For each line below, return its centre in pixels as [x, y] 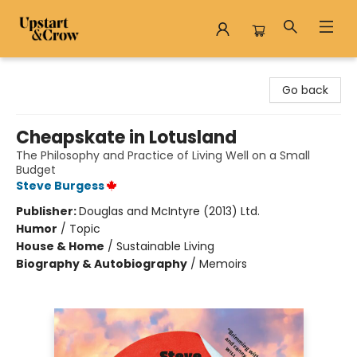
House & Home [60, 246]
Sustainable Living [165, 246]
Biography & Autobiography [102, 264]
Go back [305, 90]
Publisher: [47, 211]
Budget [36, 170]
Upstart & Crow [54, 73]
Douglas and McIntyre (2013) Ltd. [169, 211]
